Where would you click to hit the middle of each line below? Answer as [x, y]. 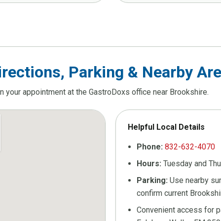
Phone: [150, 147]
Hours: [149, 164]
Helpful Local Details [166, 127]
